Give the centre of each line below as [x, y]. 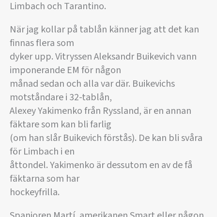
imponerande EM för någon [65, 70]
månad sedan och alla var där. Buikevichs [92, 84]
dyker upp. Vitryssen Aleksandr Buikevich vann [103, 56]
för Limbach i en [42, 151]
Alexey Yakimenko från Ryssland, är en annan [101, 111]
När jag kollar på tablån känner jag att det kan [104, 29]
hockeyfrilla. [35, 192]
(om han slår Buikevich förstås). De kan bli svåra [106, 138]
